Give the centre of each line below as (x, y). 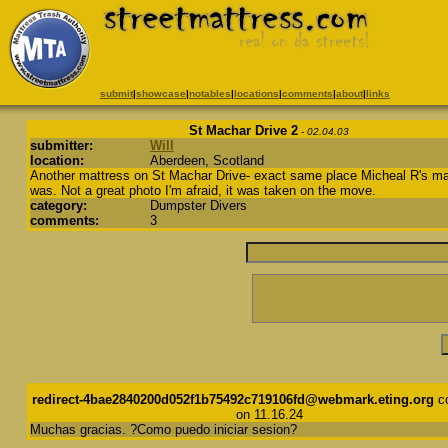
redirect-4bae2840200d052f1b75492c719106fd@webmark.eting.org (233, 399)
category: (58, 205)
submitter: (61, 145)
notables (210, 93)
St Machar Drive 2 (243, 130)
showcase (161, 93)
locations (256, 93)
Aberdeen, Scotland (207, 160)
